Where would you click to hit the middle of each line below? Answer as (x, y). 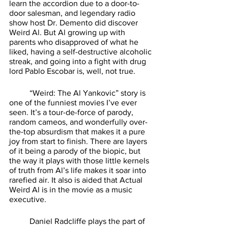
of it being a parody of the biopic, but (76, 151)
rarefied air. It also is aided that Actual (77, 180)
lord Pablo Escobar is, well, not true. (73, 71)
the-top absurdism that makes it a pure (78, 131)
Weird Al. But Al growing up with (68, 32)
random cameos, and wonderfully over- (78, 122)
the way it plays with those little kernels (80, 160)
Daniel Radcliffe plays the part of (19, 221)
